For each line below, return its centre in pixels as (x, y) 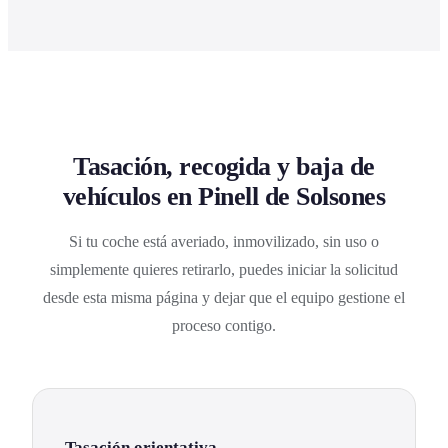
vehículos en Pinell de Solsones (224, 197)
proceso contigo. (224, 326)
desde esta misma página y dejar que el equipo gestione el (224, 298)
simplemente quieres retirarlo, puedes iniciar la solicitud (224, 270)
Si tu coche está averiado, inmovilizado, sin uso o (224, 242)
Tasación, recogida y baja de (224, 167)
